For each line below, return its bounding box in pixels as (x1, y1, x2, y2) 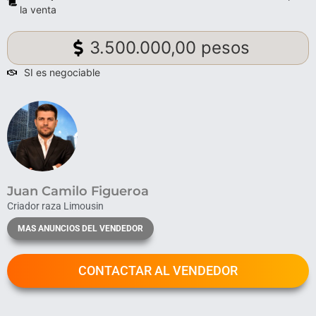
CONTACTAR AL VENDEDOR (78, 263, 238, 279)
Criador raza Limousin (7, 200, 104, 212)
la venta (20, 4, 56, 16)
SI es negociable (24, 66, 100, 79)
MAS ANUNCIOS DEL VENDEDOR (18, 224, 143, 234)
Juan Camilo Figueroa (7, 183, 149, 200)
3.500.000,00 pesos (90, 37, 250, 59)
